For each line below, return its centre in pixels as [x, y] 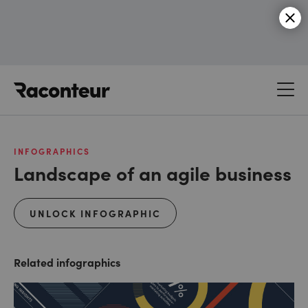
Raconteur [136, 82]
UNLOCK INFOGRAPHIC [95, 213]
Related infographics [67, 262]
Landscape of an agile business [153, 172]
